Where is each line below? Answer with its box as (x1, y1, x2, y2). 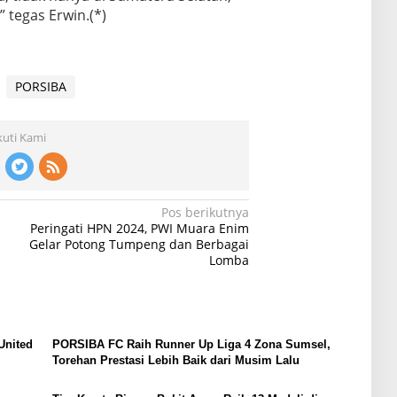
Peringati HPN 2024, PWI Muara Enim (30, 220, 250, 237)
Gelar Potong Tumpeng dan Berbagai (29, 236, 250, 253)
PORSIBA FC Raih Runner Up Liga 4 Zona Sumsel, (51, 338, 331, 352)
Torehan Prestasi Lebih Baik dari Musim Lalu (51, 354, 300, 368)
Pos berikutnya (161, 204, 250, 222)
